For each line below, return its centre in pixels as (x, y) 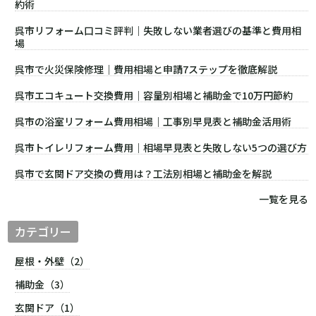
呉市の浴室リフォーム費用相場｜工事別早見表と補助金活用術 (153, 121)
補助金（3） (43, 284)
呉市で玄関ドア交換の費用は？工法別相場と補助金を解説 (144, 173)
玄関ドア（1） (48, 307)
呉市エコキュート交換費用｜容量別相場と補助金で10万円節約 (154, 95)
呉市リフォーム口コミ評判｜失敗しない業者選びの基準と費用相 (158, 30)
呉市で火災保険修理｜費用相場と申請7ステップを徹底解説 (146, 69)
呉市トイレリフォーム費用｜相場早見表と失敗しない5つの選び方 (161, 147)
